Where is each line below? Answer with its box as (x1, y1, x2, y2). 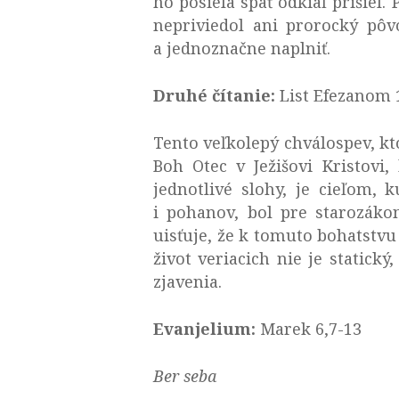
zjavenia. (153, 270, 222, 292)
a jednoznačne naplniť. (153, 37, 330, 59)
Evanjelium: (153, 317, 260, 339)
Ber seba (153, 364, 216, 387)
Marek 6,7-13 (260, 317, 362, 339)
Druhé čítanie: (153, 84, 280, 106)
